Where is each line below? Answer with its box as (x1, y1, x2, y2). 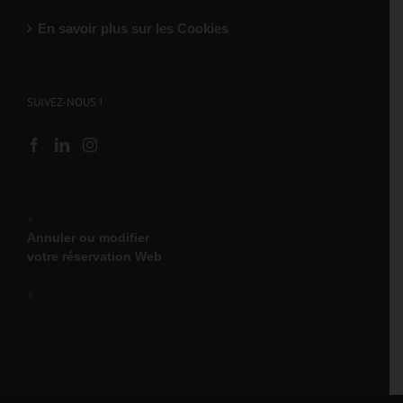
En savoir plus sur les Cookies (38, 21, 228, 36)
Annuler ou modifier (27, 230, 149, 245)
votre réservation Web (27, 249, 162, 264)
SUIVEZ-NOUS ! (27, 94, 103, 110)
